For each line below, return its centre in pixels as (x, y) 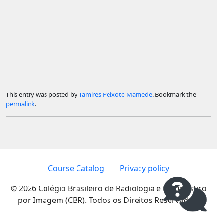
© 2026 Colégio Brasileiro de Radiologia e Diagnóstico (108, 188)
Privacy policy (144, 168)
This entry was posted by (42, 94)
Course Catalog (76, 168)
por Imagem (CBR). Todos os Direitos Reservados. (108, 200)
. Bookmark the (174, 94)
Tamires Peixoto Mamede (116, 94)
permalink (20, 103)
